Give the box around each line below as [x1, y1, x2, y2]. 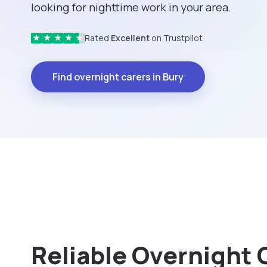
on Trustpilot [150, 32, 203, 44]
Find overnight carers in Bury [52, 70, 184, 83]
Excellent [111, 32, 150, 44]
